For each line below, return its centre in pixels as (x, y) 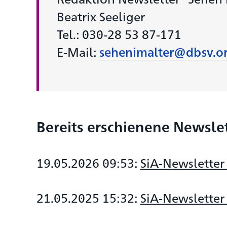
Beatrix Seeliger (101, 16)
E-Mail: (78, 52)
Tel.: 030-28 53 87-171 (119, 34)
